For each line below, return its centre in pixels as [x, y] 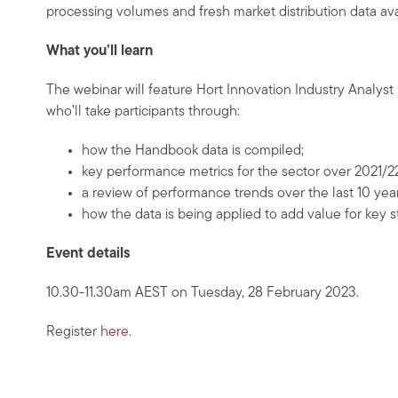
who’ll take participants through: [143, 112]
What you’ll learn [99, 52]
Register [73, 333]
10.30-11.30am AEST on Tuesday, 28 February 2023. [203, 294]
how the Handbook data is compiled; [193, 151]
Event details [88, 255]
